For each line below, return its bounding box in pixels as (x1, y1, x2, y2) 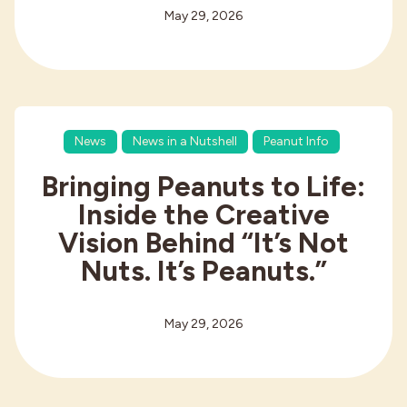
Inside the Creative (77, 197, 330, 233)
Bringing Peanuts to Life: (42, 169, 365, 204)
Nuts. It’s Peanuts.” (80, 253, 327, 289)
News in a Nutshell (132, 134, 237, 150)
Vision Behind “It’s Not (58, 225, 349, 261)
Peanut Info (263, 134, 329, 150)
